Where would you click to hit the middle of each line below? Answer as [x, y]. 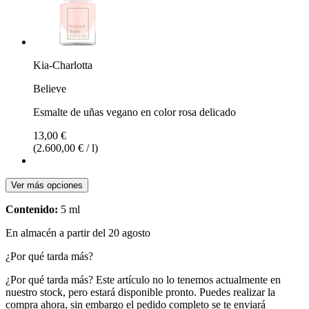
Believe [50, 88]
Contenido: [32, 209]
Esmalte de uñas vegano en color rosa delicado [134, 112]
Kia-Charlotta [63, 65]
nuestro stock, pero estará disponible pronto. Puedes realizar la [140, 292]
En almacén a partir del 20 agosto [78, 232]
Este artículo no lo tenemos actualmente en [188, 279]
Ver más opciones [47, 185]
